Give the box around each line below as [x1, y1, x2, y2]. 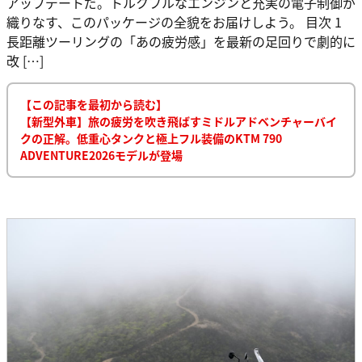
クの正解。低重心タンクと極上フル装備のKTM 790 [20, 129, 282, 146]
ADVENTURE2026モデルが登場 [20, 146, 183, 163]
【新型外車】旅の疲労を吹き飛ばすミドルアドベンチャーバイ [20, 112, 337, 129]
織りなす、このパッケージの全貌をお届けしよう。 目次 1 [6, 11, 342, 32]
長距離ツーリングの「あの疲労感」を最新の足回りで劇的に [6, 31, 356, 51]
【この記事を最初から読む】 [20, 95, 167, 112]
